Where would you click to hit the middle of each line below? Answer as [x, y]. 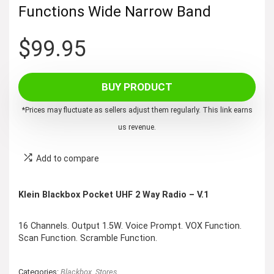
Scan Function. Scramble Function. [88, 238]
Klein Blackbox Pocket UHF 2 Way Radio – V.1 [113, 195]
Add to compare [68, 158]
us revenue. [137, 127]
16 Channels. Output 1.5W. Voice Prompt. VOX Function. [130, 226]
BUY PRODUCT [137, 87]
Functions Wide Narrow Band [115, 12]
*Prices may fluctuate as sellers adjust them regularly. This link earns [137, 110]
